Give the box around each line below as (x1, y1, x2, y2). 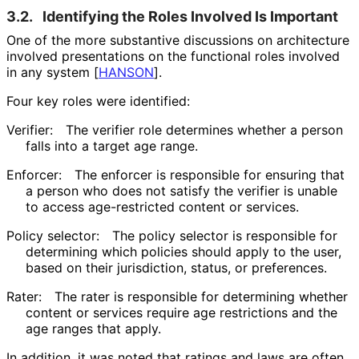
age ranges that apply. (26, 320, 160, 337)
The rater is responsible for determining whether (54, 288, 348, 305)
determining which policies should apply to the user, (26, 243, 341, 260)
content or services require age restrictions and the (26, 304, 337, 321)
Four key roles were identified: (6, 92, 190, 109)
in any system (6, 63, 94, 80)
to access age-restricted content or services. (26, 198, 298, 215)
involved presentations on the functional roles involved (6, 47, 340, 64)
